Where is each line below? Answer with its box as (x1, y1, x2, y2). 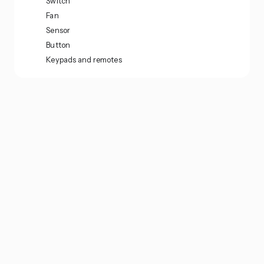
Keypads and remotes (46, 54, 122, 64)
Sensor (46, 25, 70, 35)
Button (46, 39, 70, 49)
